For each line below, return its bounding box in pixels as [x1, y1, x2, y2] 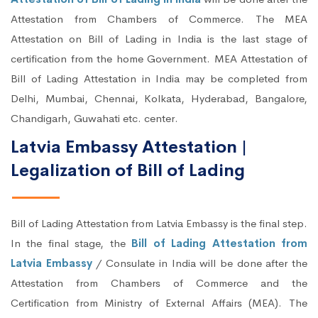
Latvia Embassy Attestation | [11, 136, 247, 158]
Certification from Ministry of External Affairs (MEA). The [11, 296, 307, 310]
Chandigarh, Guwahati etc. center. [11, 111, 178, 126]
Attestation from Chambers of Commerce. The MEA [11, 12, 307, 26]
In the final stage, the [11, 236, 132, 251]
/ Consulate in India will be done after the [92, 256, 308, 270]
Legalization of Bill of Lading [11, 160, 245, 182]
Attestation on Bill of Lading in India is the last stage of [11, 32, 307, 46]
